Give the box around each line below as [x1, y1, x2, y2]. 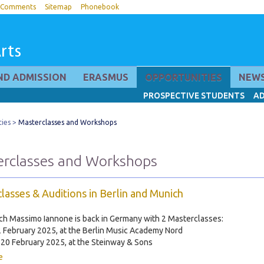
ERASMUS [83, 72, 128, 82]
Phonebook [81, 3, 119, 11]
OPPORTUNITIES [145, 72, 222, 82]
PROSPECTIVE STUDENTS [143, 91, 245, 100]
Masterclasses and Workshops [18, 118, 117, 126]
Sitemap [45, 3, 72, 11]
